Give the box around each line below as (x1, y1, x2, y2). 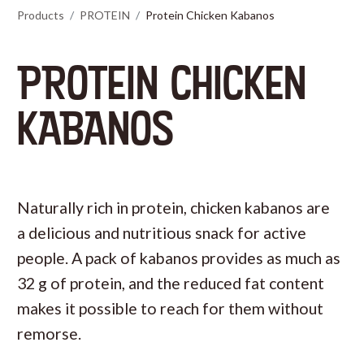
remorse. (17, 323, 81, 343)
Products (17, 7, 64, 22)
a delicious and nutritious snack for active (17, 223, 306, 242)
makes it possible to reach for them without (17, 298, 323, 318)
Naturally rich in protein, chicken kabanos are (17, 197, 330, 217)
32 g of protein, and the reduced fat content (17, 273, 324, 292)
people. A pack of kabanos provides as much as (17, 248, 340, 267)
